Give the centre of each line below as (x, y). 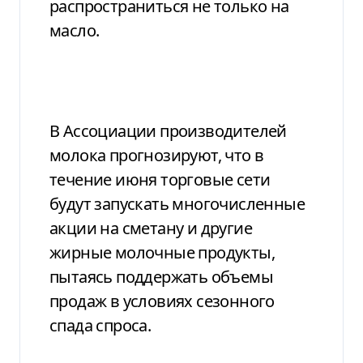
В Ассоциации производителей (168, 130)
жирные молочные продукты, (162, 252)
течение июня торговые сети (160, 179)
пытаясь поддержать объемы (161, 276)
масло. (75, 30)
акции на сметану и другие (151, 228)
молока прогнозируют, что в (157, 155)
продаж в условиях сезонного (162, 301)
